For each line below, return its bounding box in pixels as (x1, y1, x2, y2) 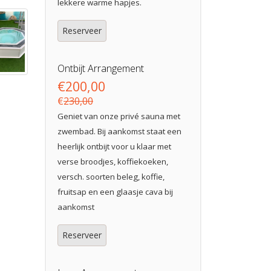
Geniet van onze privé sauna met (57, 111, 180, 122)
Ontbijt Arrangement (57, 62, 144, 75)
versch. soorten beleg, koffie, (57, 171, 165, 182)
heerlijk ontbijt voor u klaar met (57, 141, 171, 152)
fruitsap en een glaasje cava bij (57, 186, 173, 197)
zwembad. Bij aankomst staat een (57, 126, 181, 137)
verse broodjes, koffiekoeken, (57, 156, 168, 167)
